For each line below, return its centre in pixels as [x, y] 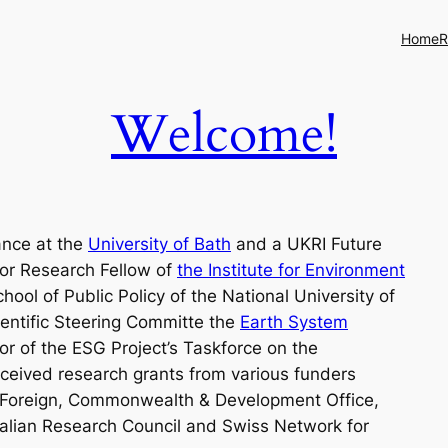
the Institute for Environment [291, 270]
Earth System [294, 322]
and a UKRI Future [306, 244]
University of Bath [159, 244]
